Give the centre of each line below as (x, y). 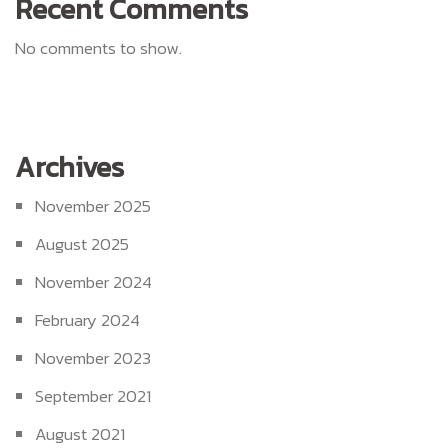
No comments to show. (98, 47)
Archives (69, 166)
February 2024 (87, 319)
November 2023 (93, 357)
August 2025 (82, 243)
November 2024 (93, 281)
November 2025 (93, 205)
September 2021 (93, 395)
